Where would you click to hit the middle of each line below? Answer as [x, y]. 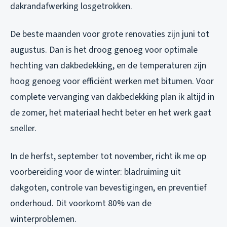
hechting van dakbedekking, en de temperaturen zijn [108, 66]
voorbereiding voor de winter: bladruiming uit [96, 172]
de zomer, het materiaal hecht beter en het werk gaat [111, 113]
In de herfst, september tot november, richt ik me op [108, 157]
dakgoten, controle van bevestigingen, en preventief [108, 188]
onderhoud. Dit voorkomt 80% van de [81, 204]
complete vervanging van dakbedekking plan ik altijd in [112, 97]
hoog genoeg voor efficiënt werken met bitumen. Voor [112, 82]
